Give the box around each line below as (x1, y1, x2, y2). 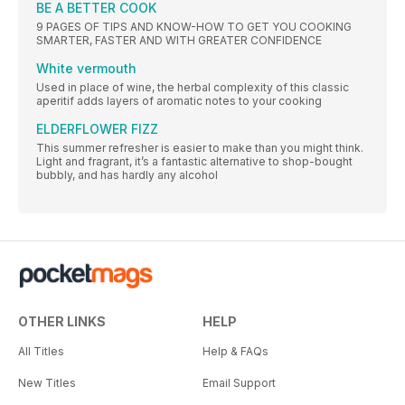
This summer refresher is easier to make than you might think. (36, 140, 363, 155)
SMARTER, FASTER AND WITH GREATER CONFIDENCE (36, 33, 322, 47)
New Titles (18, 375, 76, 390)
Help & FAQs (202, 344, 268, 358)
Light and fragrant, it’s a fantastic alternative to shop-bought (36, 154, 353, 168)
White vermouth (36, 60, 137, 76)
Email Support (202, 375, 276, 390)
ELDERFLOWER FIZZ (36, 120, 158, 137)
